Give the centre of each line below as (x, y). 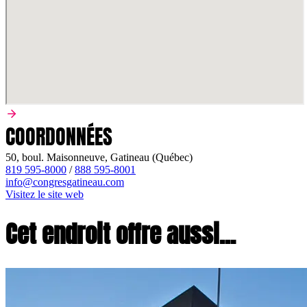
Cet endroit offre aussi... (121, 234)
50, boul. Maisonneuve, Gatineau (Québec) (99, 157)
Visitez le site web (45, 194)
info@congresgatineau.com (65, 182)
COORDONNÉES (59, 136)
